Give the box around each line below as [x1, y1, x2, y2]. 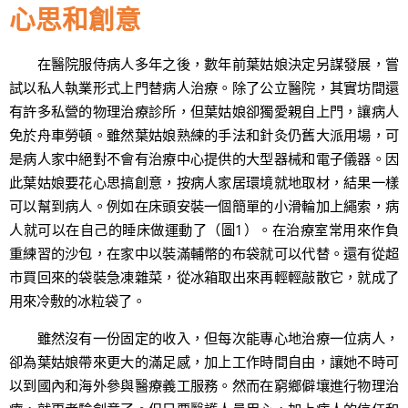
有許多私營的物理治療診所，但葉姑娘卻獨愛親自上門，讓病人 [9, 102, 399, 121]
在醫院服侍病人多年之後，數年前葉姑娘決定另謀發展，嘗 [9, 55, 399, 74]
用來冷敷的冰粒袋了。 [9, 291, 146, 311]
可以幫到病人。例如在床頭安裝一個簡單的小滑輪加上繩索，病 [9, 197, 399, 216]
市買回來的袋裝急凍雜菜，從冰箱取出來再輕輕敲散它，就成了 [9, 268, 399, 287]
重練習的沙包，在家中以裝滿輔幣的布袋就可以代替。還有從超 [9, 244, 399, 263]
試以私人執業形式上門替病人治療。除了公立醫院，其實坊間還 [9, 78, 399, 97]
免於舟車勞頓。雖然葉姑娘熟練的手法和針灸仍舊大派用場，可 [9, 126, 399, 145]
